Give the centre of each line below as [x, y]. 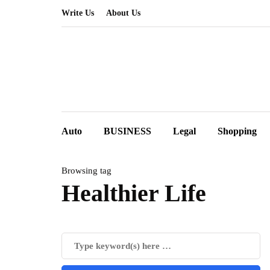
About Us [123, 13]
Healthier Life [134, 193]
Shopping [237, 131]
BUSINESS [127, 131]
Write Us [78, 13]
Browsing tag [86, 171]
